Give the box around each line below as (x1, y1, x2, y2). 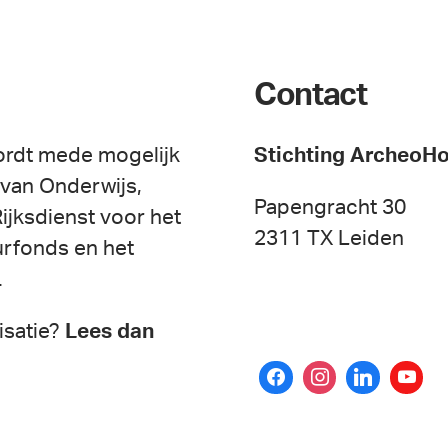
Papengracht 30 (254, 196, 406, 218)
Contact (254, 78, 367, 111)
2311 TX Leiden (254, 227, 404, 249)
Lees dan (65, 320, 154, 342)
